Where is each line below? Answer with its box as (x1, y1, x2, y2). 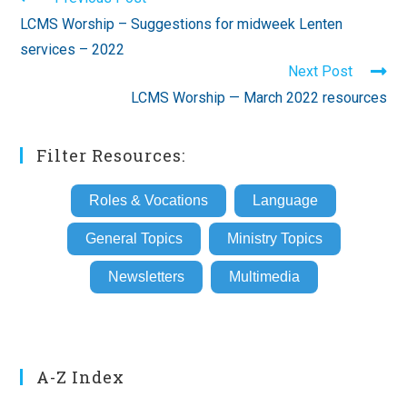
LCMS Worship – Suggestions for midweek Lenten (20, 15, 343, 33)
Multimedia (228, 268, 300, 284)
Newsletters (107, 268, 184, 284)
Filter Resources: (36, 144, 186, 166)
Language (253, 192, 318, 208)
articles (19, 22, 70, 40)
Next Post (287, 62, 352, 80)
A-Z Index (36, 365, 125, 388)
